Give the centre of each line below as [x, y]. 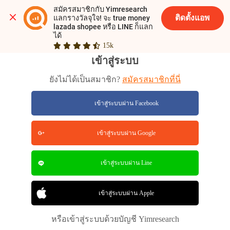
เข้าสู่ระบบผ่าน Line [127, 163]
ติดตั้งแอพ [193, 18]
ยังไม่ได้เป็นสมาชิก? [86, 79]
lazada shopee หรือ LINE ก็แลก [103, 27]
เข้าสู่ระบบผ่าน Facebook [126, 103]
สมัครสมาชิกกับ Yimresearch [100, 9]
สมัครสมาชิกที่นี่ [151, 79]
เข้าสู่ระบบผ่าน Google [127, 133]
